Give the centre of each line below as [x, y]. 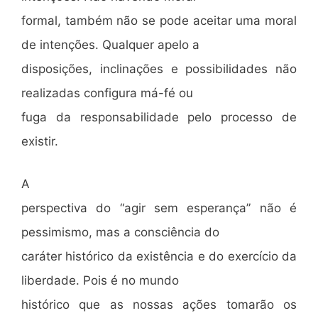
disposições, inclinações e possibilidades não [159, 69]
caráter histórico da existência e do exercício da [159, 256]
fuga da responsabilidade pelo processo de [159, 117]
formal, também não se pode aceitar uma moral [159, 21]
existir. [40, 141]
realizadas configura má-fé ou [107, 93]
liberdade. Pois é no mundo [100, 280]
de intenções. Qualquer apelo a [110, 45]
